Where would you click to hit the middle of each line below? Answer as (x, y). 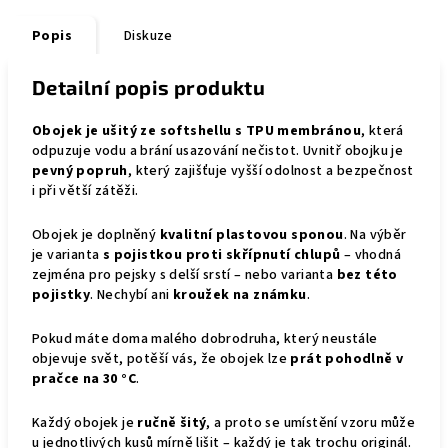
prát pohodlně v (347, 359)
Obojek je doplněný (96, 235)
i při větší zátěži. (85, 191)
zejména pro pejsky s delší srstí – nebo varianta (184, 275)
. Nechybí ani (131, 295)
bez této (367, 275)
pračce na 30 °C (84, 379)
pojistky (61, 295)
